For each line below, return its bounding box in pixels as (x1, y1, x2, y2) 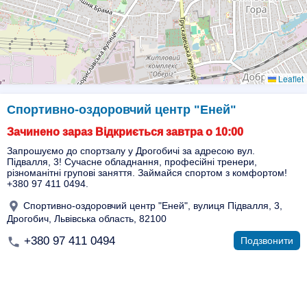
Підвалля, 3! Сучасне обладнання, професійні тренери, (7, 156, 257, 167)
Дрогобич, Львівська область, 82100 (7, 213, 167, 224)
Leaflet (276, 73, 304, 84)
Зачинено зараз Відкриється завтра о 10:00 (7, 126, 243, 138)
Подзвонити (241, 235, 293, 246)
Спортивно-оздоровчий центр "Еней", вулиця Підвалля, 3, (21, 199, 282, 211)
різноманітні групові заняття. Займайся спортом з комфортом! (7, 167, 287, 178)
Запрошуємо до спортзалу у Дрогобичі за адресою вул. (7, 145, 255, 156)
